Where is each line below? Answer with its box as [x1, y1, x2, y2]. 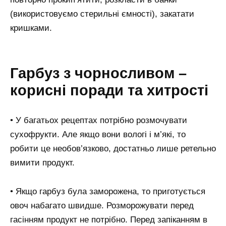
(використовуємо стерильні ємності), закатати [10, 9, 194, 19]
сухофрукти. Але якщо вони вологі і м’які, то [10, 130, 186, 140]
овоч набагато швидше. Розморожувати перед [10, 200, 194, 210]
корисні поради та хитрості [10, 82, 208, 99]
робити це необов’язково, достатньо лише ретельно [10, 144, 216, 154]
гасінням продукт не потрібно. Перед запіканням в [10, 214, 207, 224]
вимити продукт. [10, 158, 75, 168]
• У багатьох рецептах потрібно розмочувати [10, 116, 187, 126]
